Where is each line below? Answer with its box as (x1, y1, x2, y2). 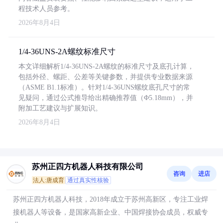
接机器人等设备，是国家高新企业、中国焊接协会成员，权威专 (13, 209, 208, 216)
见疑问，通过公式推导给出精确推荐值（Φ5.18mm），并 (18, 94, 193, 102)
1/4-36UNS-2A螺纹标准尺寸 (18, 47, 115, 56)
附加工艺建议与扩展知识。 (18, 105, 102, 112)
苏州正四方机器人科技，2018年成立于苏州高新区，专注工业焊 (13, 196, 208, 203)
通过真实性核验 (67, 177, 109, 184)
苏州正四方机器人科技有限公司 (32, 162, 143, 171)
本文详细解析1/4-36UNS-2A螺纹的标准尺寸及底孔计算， (18, 63, 194, 70)
